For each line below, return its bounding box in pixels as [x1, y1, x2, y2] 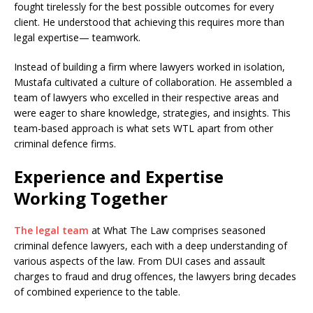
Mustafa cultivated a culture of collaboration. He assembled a [14, 75, 292, 89]
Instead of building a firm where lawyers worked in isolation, [14, 59, 285, 73]
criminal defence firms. [14, 136, 116, 150]
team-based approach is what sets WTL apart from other [14, 121, 273, 135]
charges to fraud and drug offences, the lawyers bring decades [14, 269, 296, 283]
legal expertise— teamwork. [14, 30, 140, 44]
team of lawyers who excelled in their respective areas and [14, 90, 279, 104]
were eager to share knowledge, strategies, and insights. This [14, 105, 291, 119]
